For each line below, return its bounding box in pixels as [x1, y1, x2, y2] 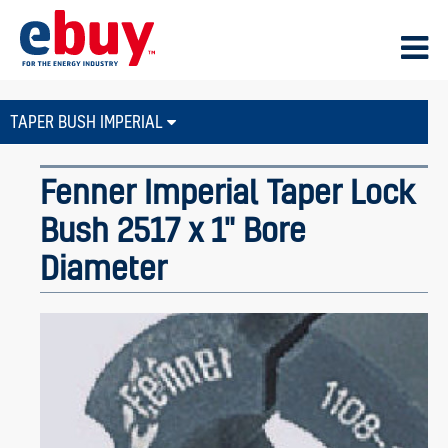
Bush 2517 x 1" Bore [40, 209, 306, 250]
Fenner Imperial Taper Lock [40, 171, 415, 212]
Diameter [40, 247, 167, 288]
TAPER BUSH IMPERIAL [10, 111, 167, 132]
